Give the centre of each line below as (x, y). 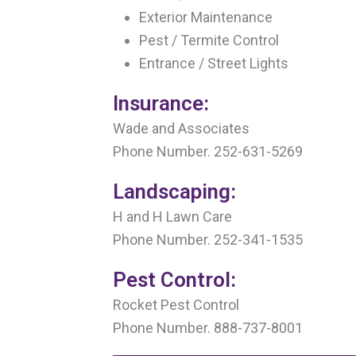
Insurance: (161, 103)
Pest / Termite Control (209, 40)
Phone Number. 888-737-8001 (208, 327)
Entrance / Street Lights (214, 63)
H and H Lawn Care (173, 216)
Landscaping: (175, 191)
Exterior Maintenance (206, 17)
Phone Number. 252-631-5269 (208, 151)
